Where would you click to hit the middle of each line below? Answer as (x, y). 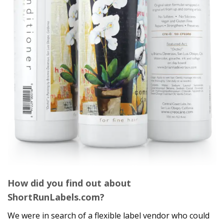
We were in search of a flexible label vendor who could (108, 215)
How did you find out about (69, 183)
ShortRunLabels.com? (56, 197)
